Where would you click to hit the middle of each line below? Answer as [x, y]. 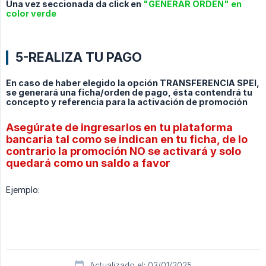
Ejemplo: [23, 190]
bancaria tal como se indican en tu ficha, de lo [127, 139]
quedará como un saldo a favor [88, 163]
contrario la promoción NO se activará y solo [123, 151]
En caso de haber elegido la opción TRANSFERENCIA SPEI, [133, 83]
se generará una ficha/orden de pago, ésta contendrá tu [129, 92]
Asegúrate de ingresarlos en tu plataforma [119, 127]
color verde [31, 13]
